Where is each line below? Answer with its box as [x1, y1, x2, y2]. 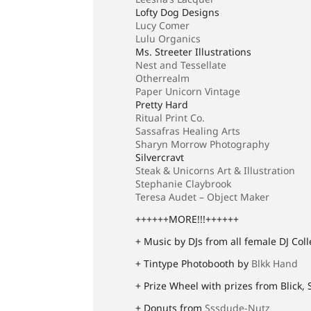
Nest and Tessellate [135, 58, 227, 72]
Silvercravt [135, 151, 185, 164]
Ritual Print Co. [135, 111, 205, 124]
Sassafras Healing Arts [135, 124, 241, 137]
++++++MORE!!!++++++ [135, 212, 239, 226]
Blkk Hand [251, 257, 299, 270]
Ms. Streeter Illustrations [135, 45, 252, 58]
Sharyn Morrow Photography [135, 137, 270, 151]
